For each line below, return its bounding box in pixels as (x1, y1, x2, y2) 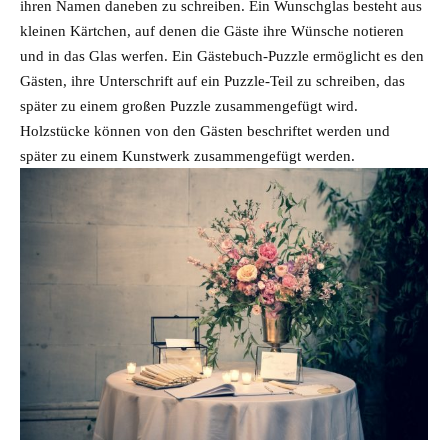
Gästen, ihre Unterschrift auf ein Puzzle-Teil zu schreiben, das (20, 70, 405, 90)
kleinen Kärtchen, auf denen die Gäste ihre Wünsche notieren (20, 20, 404, 40)
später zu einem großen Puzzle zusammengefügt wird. (20, 95, 358, 115)
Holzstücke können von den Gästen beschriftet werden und (20, 120, 390, 140)
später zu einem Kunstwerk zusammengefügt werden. (20, 145, 355, 165)
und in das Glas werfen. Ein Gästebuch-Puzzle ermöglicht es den (20, 45, 424, 65)
